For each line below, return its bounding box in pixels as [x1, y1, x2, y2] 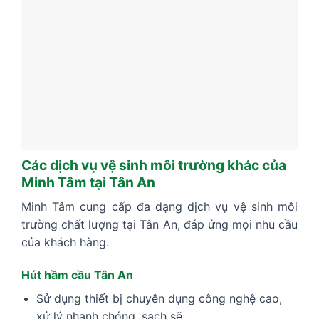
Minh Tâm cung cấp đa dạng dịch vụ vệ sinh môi [21, 199, 298, 214]
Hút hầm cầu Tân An [21, 267, 133, 282]
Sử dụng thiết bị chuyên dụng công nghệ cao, [36, 291, 282, 305]
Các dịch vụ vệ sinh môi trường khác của [21, 157, 286, 174]
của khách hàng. [21, 235, 109, 250]
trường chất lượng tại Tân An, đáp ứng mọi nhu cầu [21, 217, 298, 232]
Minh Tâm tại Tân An [21, 174, 155, 192]
